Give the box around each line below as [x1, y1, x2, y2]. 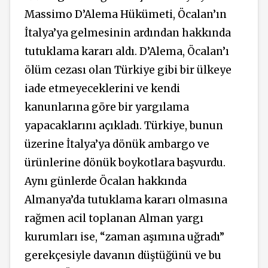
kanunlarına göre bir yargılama [25, 100, 189, 114]
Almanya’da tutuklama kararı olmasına [25, 193, 227, 206]
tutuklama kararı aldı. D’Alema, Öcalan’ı [25, 44, 229, 58]
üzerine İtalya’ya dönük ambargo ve [25, 137, 209, 151]
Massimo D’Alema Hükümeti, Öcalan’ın [25, 7, 227, 21]
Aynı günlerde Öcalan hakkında [25, 174, 187, 188]
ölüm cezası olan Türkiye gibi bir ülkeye [25, 63, 232, 77]
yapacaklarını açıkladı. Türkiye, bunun [25, 118, 223, 132]
